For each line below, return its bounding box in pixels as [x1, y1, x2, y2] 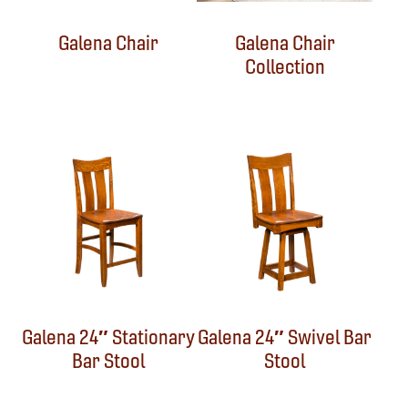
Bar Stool [72, 349, 146, 374]
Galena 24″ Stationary [22, 325, 196, 351]
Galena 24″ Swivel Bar [198, 325, 372, 351]
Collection [244, 55, 325, 80]
